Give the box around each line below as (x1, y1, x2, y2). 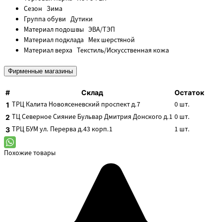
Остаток (174, 88, 204, 97)
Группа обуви (24, 14, 69, 25)
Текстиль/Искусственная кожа (75, 46, 169, 56)
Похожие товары (4, 148, 55, 159)
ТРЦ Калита (12, 100, 47, 110)
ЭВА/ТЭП (87, 25, 115, 35)
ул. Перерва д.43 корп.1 (40, 124, 112, 135)
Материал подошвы (24, 25, 87, 35)
